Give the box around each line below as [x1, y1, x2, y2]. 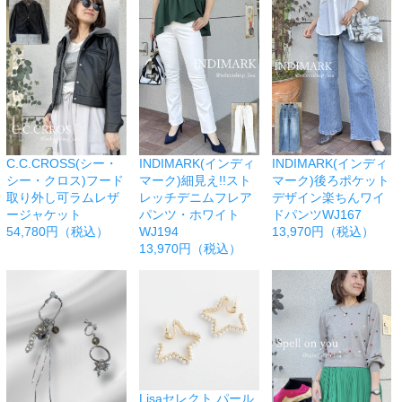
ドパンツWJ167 [271, 207, 362, 223]
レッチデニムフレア [138, 190, 252, 205]
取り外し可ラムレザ [6, 190, 119, 205]
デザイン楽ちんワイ [271, 190, 385, 205]
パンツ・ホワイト [138, 207, 240, 223]
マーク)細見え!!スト [138, 173, 251, 188]
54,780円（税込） [6, 224, 109, 240]
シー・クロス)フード [6, 173, 124, 188]
